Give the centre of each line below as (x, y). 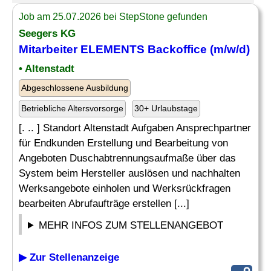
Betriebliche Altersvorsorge (72, 108)
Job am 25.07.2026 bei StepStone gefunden (113, 17)
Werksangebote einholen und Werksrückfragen (125, 188)
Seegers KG (47, 34)
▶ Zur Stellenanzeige (69, 257)
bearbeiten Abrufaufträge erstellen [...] (104, 204)
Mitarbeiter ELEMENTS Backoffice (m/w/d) (134, 49)
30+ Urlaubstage (166, 108)
